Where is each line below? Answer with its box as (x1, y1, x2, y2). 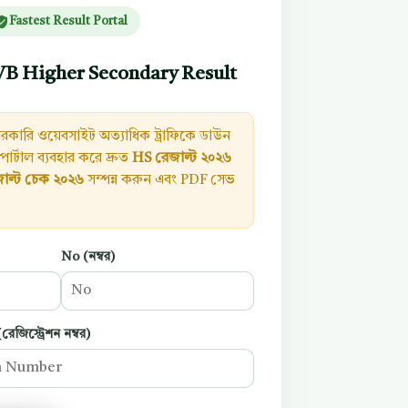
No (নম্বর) (60, 250, 115, 263)
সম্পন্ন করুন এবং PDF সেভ (84, 174, 236, 188)
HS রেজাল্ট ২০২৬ (132, 152, 232, 166)
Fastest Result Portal (8, 15, 127, 27)
